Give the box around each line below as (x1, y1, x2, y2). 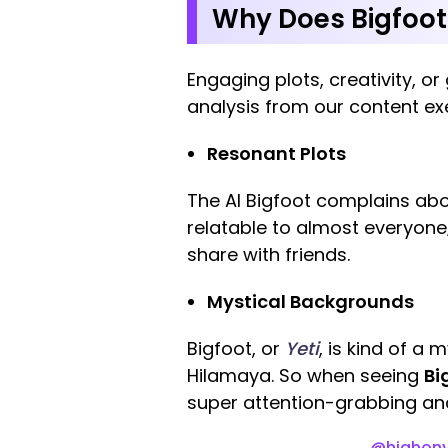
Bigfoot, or (187, 336, 285, 362)
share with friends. (187, 242, 350, 268)
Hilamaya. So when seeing (187, 363, 424, 389)
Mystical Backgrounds (207, 289, 414, 315)
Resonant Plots (207, 141, 346, 167)
